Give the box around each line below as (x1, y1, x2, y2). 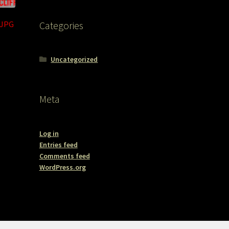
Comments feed (39, 151, 90, 161)
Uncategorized (51, 54, 98, 64)
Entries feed (39, 140, 78, 150)
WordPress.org (39, 163, 86, 172)
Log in (39, 129, 59, 139)
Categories (39, 19, 83, 32)
